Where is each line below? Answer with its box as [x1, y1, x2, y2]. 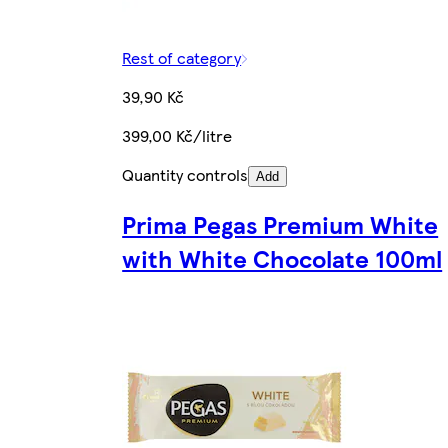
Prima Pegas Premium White [122, 207, 439, 242]
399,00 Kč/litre [122, 124, 233, 148]
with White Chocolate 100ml [122, 241, 443, 276]
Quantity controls [122, 163, 249, 187]
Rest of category [122, 46, 242, 70]
